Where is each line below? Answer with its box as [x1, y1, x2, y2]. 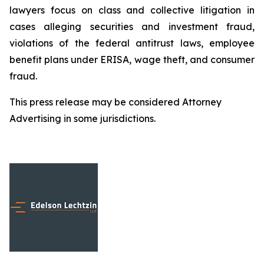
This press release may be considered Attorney [9, 96, 222, 108]
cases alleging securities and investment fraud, [9, 21, 255, 32]
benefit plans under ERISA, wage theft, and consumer [9, 54, 255, 65]
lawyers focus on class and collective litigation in [9, 4, 255, 16]
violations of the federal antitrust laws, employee [9, 37, 255, 49]
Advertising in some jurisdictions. [9, 113, 156, 124]
